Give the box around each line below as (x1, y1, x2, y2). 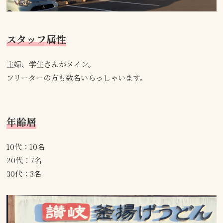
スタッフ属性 (6, 31, 67, 46)
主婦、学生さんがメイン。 (6, 58, 96, 69)
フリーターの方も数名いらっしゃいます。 (6, 72, 148, 83)
